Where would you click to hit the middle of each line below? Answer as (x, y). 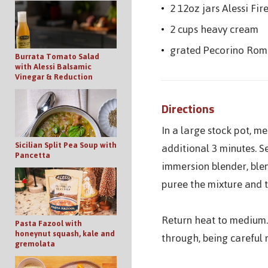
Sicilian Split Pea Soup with (66, 145)
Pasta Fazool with (48, 223)
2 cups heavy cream (214, 29)
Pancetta (33, 155)
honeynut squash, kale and (65, 233)
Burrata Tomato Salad (57, 56)
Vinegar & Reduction (54, 77)
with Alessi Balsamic (53, 66)
